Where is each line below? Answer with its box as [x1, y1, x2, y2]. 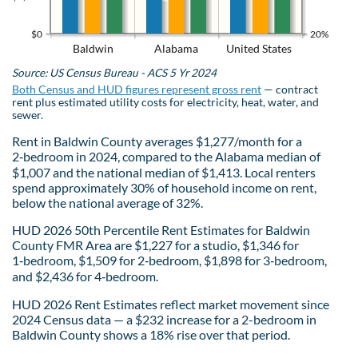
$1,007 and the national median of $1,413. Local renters [12, 164, 316, 180]
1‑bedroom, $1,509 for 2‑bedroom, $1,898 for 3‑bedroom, [12, 252, 327, 268]
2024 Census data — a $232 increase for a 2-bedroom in [12, 311, 316, 327]
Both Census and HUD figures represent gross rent [12, 82, 261, 96]
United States [226, 41, 292, 55]
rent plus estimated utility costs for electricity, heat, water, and [12, 95, 319, 109]
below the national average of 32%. [12, 194, 203, 210]
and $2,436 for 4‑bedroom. [12, 268, 158, 284]
